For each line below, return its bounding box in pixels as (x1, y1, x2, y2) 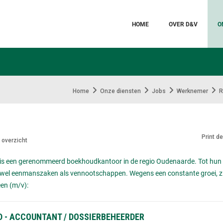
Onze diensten (100, 87, 141, 95)
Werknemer (177, 87, 208, 95)
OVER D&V (169, 20, 198, 28)
